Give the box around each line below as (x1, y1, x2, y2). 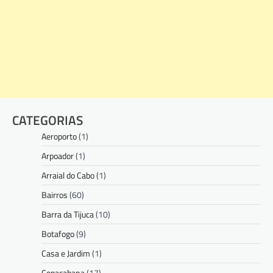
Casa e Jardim (41, 246, 90, 260)
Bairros (41, 188, 68, 201)
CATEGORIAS (12, 110, 83, 130)
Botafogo (41, 227, 74, 240)
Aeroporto (41, 129, 77, 143)
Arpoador (41, 149, 74, 162)
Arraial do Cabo (41, 168, 94, 182)
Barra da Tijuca (41, 207, 94, 221)
